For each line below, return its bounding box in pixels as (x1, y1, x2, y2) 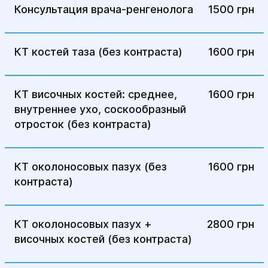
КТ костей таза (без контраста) (14, 45, 182, 58)
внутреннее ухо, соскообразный (14, 103, 186, 115)
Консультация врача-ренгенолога (14, 3, 193, 16)
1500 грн (208, 3, 254, 16)
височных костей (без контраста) (14, 233, 192, 245)
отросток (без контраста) (14, 118, 151, 130)
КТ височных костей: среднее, (14, 88, 177, 100)
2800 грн (206, 218, 254, 230)
